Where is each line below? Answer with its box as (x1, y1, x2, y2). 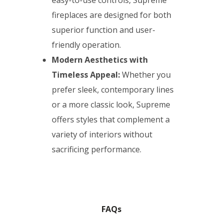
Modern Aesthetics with (52, 54, 148, 66)
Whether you (120, 69, 171, 81)
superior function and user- (52, 24, 156, 36)
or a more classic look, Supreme (52, 99, 171, 111)
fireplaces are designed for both (52, 9, 172, 21)
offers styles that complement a (52, 114, 170, 125)
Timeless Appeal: (52, 69, 120, 81)
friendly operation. (52, 39, 123, 51)
